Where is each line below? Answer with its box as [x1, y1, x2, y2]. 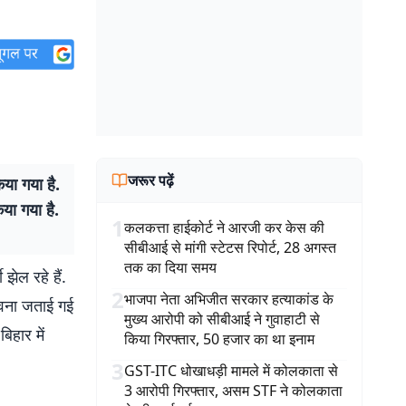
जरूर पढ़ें [128, 170, 174, 190]
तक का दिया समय [124, 257, 217, 277]
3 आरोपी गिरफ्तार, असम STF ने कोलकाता [124, 381, 343, 401]
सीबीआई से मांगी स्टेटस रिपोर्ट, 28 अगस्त [124, 237, 336, 257]
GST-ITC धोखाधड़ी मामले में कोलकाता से [124, 361, 338, 381]
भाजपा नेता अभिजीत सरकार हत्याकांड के [124, 289, 333, 309]
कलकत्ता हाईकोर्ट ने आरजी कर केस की [124, 217, 324, 237]
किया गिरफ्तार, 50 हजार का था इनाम [124, 329, 314, 349]
